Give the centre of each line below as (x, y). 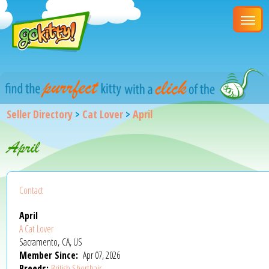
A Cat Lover (37, 228)
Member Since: (50, 255)
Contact (32, 190)
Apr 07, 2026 (102, 255)
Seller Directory (40, 114)
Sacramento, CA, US (51, 242)
